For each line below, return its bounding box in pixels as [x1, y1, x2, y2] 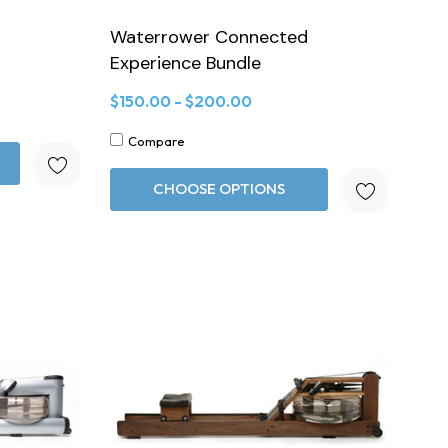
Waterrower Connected [109, 24, 308, 49]
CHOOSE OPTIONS [152, 178, 285, 198]
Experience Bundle [109, 50, 261, 75]
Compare [127, 132, 185, 149]
